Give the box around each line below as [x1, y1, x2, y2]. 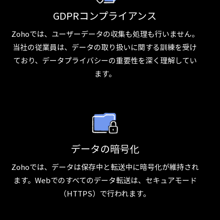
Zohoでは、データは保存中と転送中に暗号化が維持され [11, 161, 199, 172]
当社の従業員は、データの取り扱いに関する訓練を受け [13, 41, 197, 53]
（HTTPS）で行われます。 [59, 188, 151, 199]
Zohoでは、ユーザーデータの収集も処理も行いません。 [11, 28, 199, 39]
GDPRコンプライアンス [53, 8, 157, 23]
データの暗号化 [70, 141, 139, 156]
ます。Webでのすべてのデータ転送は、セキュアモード [13, 174, 197, 186]
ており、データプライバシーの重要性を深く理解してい [13, 55, 197, 66]
